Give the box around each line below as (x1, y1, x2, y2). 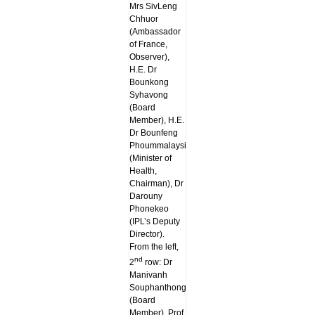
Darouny (129, 191, 162, 201)
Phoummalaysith (129, 140, 193, 150)
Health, (129, 165, 157, 176)
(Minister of (129, 153, 172, 163)
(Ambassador (129, 26, 181, 37)
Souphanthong (129, 282, 186, 292)
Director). (129, 229, 165, 239)
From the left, (129, 241, 179, 252)
